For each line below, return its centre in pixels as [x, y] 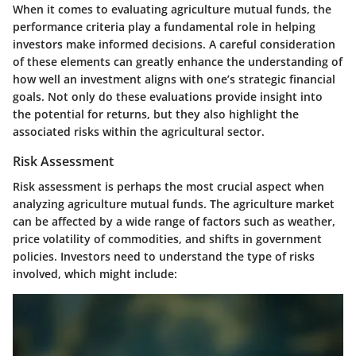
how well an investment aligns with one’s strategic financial [174, 79]
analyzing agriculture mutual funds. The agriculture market [174, 204]
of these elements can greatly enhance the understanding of [178, 62]
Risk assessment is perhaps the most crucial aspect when [168, 187]
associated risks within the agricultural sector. [139, 132]
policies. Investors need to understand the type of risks [164, 257]
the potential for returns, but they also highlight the [156, 114]
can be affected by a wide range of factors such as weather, [174, 222]
